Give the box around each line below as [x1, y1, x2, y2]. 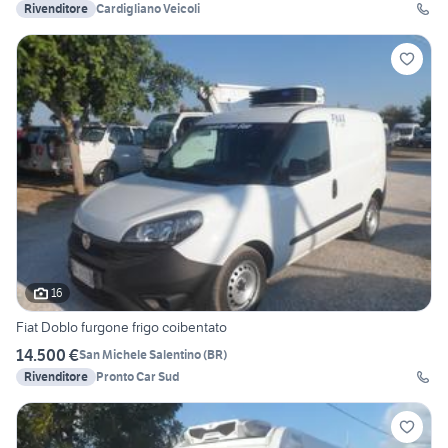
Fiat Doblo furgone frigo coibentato [16, 317, 227, 336]
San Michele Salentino [79, 347, 201, 363]
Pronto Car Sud [96, 368, 179, 384]
